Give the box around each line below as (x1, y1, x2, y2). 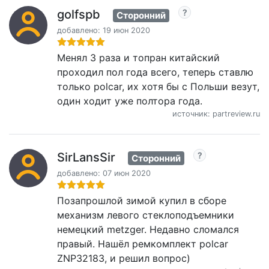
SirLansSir (57, 150, 115, 165)
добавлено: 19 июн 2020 (57, 26, 150, 35)
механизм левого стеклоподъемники (57, 208, 234, 221)
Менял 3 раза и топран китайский (57, 52, 220, 64)
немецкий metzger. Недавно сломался (57, 223, 239, 235)
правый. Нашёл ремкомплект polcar (57, 237, 228, 250)
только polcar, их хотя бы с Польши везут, (57, 80, 259, 92)
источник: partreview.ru (172, 109, 260, 118)
